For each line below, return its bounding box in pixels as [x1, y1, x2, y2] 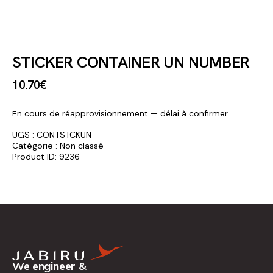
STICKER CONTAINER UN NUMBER [12, 52, 249, 73]
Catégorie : [12, 140, 60, 151]
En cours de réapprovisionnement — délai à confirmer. [12, 107, 229, 119]
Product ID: [12, 151, 59, 162]
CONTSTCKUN [37, 129, 91, 140]
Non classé [60, 140, 104, 151]
